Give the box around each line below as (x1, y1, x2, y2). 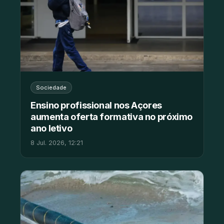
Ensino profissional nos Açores (30, 99, 162, 111)
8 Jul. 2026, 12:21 (30, 139, 83, 147)
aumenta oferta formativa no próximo (30, 111, 193, 122)
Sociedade (36, 84, 66, 91)
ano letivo (30, 122, 72, 134)
